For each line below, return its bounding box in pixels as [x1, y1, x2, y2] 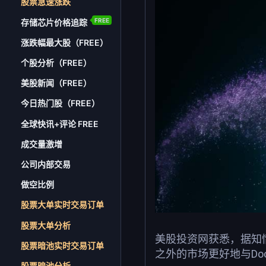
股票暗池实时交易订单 [21, 240, 104, 251]
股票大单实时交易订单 [21, 199, 104, 210]
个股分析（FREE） [21, 58, 92, 68]
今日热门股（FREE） [21, 98, 100, 109]
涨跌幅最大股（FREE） [21, 37, 109, 47]
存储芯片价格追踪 [21, 17, 88, 27]
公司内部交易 [21, 159, 71, 169]
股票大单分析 [21, 220, 71, 230]
